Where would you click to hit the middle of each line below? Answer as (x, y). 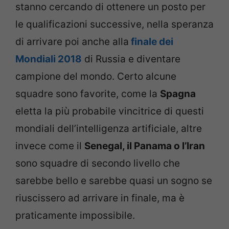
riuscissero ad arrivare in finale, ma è (100, 198)
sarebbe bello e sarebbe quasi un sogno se (114, 180)
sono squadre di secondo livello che (98, 163)
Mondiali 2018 (49, 59)
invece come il (50, 146)
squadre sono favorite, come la (88, 94)
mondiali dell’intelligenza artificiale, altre (109, 128)
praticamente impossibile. (75, 215)
